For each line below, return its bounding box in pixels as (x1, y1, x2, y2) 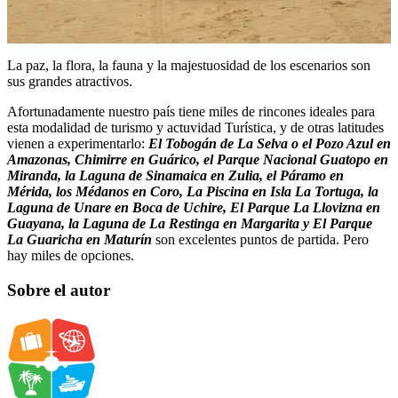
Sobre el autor (7, 281, 110, 300)
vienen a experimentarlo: (7, 136, 148, 152)
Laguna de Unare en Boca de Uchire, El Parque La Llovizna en (7, 200, 380, 216)
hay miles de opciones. (7, 248, 134, 264)
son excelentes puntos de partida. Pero (152, 232, 369, 248)
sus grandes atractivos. (7, 74, 132, 90)
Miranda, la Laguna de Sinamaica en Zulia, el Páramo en (7, 168, 344, 184)
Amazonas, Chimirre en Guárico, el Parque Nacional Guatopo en (7, 152, 388, 168)
